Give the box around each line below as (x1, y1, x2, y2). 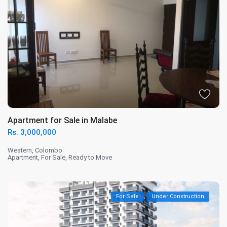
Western (8, 146, 32, 155)
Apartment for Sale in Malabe (8, 116, 118, 126)
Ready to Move (68, 154, 112, 162)
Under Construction (151, 193, 204, 200)
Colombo (35, 146, 63, 155)
